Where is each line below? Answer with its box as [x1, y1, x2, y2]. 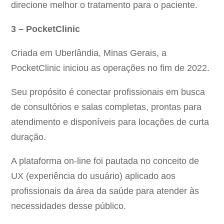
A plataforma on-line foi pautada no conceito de [11, 156, 199, 166]
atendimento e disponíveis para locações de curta [11, 117, 209, 127]
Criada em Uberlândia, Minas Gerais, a [11, 48, 167, 58]
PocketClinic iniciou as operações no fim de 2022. [11, 63, 210, 73]
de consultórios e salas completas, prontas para [11, 102, 202, 112]
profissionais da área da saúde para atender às [11, 186, 199, 196]
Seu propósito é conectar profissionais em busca [11, 87, 205, 97]
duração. [11, 132, 46, 142]
